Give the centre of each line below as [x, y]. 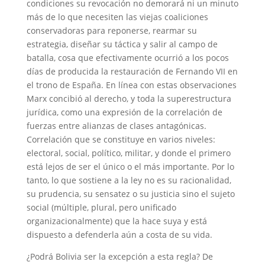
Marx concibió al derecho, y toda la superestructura [129, 98]
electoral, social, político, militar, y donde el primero [128, 153]
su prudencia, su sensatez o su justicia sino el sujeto [130, 194]
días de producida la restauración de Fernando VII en [132, 71]
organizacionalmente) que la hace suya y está [117, 221]
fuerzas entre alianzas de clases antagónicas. [116, 126]
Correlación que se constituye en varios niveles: [121, 139]
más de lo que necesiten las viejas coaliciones [117, 17]
